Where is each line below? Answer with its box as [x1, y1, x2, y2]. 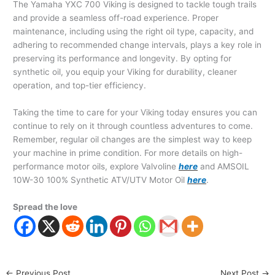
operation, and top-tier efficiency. [13, 80, 147, 91]
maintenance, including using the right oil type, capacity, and [13, 26, 254, 37]
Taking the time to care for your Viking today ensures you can [13, 107, 258, 118]
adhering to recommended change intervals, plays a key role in [13, 40, 262, 50]
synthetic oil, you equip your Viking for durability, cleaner [13, 67, 238, 77]
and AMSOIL [198, 161, 250, 172]
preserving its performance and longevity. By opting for [13, 53, 232, 64]
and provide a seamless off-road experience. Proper [13, 13, 219, 23]
